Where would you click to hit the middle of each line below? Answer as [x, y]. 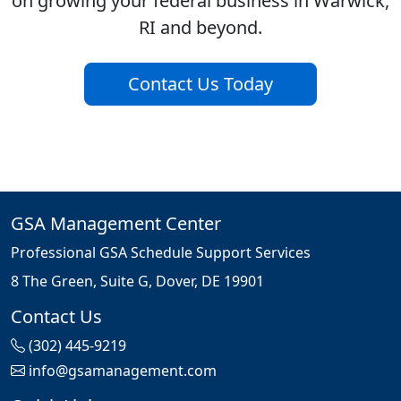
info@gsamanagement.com [123, 371]
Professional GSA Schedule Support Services [161, 253]
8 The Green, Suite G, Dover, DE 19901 [137, 282]
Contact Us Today [200, 84]
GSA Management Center [116, 224]
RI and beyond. [200, 28]
